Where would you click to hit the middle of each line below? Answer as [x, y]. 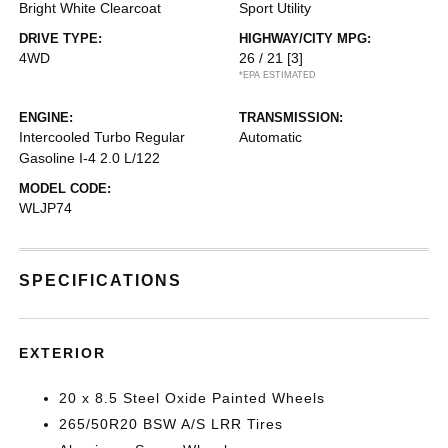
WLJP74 [46, 208]
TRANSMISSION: [291, 117]
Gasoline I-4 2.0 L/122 [90, 158]
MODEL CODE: [65, 188]
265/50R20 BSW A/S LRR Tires [171, 424]
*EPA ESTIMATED [277, 75]
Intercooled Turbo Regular [102, 137]
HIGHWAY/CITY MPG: [305, 38]
